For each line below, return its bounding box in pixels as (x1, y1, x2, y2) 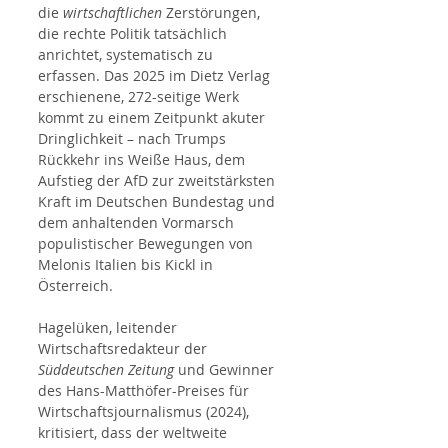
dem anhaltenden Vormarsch (38, 213, 238, 232)
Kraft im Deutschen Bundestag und (38, 192, 279, 211)
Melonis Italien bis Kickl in (38, 255, 217, 274)
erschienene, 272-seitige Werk (38, 87, 243, 106)
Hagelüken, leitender (38, 318, 181, 337)
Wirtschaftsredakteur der (38, 339, 211, 358)
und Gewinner (174, 360, 278, 379)
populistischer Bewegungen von (38, 234, 257, 253)
